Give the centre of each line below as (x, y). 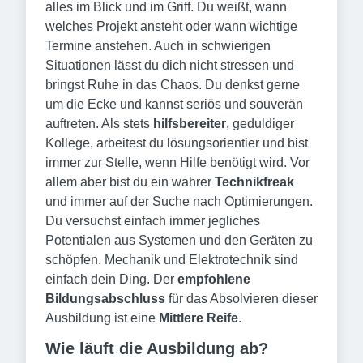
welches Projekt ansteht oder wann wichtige (171, 26)
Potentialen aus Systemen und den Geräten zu (179, 240)
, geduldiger (260, 124)
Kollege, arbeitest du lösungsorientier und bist (177, 143)
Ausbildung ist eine (102, 318)
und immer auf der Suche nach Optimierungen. (179, 201)
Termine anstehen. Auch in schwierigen (158, 46)
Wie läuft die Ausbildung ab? (157, 348)
